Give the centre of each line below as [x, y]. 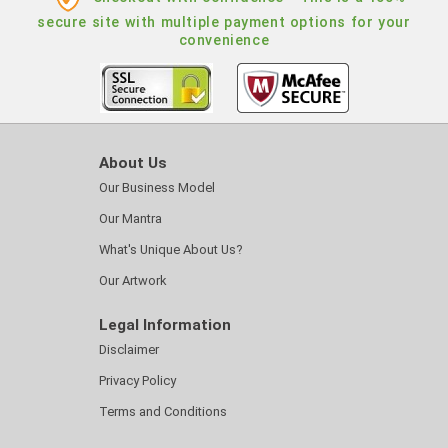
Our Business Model [157, 187]
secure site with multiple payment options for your [224, 21]
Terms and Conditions [163, 411]
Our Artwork [132, 280]
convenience [224, 39]
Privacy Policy [137, 380]
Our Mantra [130, 218]
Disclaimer [129, 349]
